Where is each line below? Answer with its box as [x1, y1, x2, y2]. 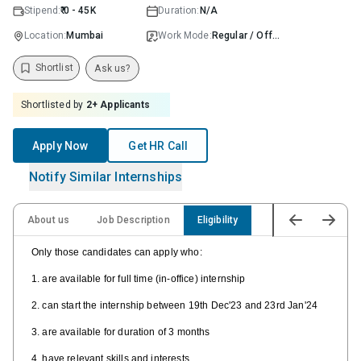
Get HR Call [128, 139, 189, 152]
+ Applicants [91, 98, 150, 110]
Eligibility [197, 214, 239, 226]
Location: [24, 30, 67, 41]
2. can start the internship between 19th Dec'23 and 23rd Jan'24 [31, 300, 318, 311]
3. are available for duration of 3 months [31, 326, 210, 338]
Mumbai [66, 30, 104, 41]
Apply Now [32, 139, 89, 152]
